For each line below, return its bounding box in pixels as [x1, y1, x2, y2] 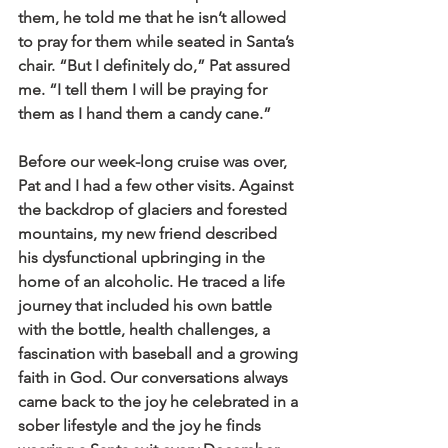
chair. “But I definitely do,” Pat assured [18, 56, 294, 76]
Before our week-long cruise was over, [18, 152, 291, 172]
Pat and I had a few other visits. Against [18, 176, 297, 196]
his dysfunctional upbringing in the [18, 248, 269, 268]
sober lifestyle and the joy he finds [18, 416, 265, 436]
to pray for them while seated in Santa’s [18, 32, 298, 52]
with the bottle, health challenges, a [18, 320, 274, 340]
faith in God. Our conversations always [18, 368, 292, 388]
